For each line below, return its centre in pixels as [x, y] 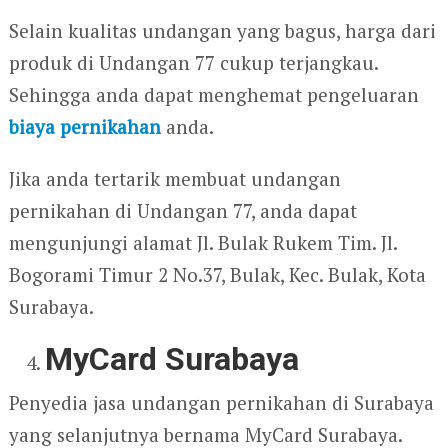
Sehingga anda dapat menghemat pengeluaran [213, 95]
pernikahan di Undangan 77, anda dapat [182, 211]
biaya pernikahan [84, 127]
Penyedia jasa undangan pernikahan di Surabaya [221, 403]
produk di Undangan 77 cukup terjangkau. [193, 63]
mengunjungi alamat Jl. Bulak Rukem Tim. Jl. [202, 243]
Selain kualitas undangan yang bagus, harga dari [222, 31]
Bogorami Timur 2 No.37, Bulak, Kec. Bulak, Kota [217, 275]
